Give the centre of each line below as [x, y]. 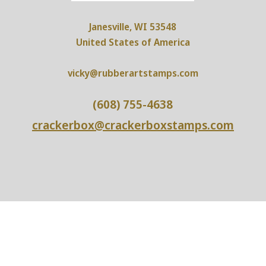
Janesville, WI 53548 [133, 27]
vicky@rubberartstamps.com [133, 73]
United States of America [133, 42]
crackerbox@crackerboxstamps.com [133, 125]
